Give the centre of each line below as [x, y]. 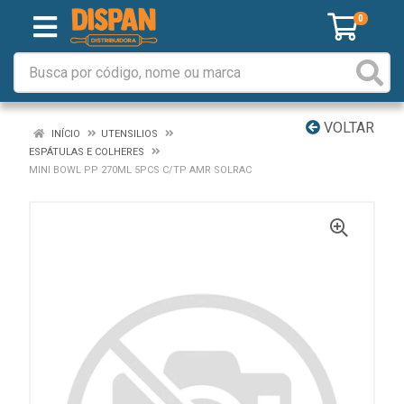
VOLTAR [347, 128]
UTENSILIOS [129, 134]
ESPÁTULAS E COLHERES [87, 152]
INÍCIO [64, 134]
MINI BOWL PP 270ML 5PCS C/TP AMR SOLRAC [140, 170]
